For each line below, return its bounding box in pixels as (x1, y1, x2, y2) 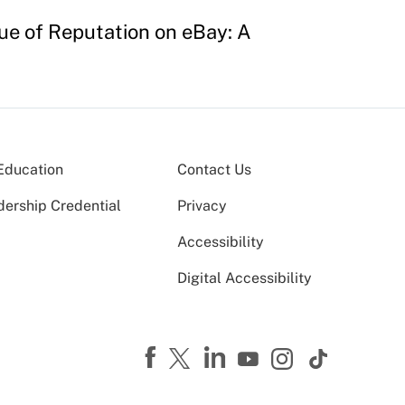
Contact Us (177, 160, 251, 178)
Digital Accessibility (177, 268, 312, 287)
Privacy (177, 196, 227, 214)
